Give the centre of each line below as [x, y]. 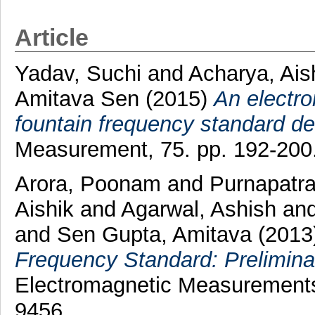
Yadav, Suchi [81, 73]
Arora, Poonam [88, 184]
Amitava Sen [80, 98]
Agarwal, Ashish [198, 209]
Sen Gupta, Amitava [154, 234]
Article [51, 37]
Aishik [44, 209]
